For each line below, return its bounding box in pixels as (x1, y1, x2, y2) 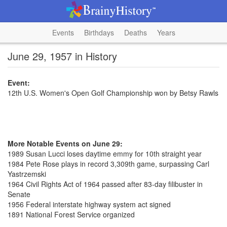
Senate (8, 189, 30, 199)
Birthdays (84, 27, 114, 37)
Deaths (124, 27, 147, 37)
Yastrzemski (8, 169, 46, 179)
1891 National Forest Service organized (8, 209, 135, 219)
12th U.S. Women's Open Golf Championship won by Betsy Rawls (8, 88, 218, 98)
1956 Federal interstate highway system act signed (8, 199, 171, 209)
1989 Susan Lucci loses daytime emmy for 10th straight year (8, 148, 202, 159)
